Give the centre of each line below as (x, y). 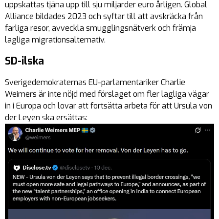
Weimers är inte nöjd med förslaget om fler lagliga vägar (107, 94)
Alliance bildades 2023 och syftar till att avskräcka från (104, 16)
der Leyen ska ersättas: (46, 118)
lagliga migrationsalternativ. (55, 40)
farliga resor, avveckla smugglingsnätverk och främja (100, 28)
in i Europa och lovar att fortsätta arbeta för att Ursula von (109, 106)
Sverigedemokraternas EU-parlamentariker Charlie (95, 82)
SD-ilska (24, 61)
